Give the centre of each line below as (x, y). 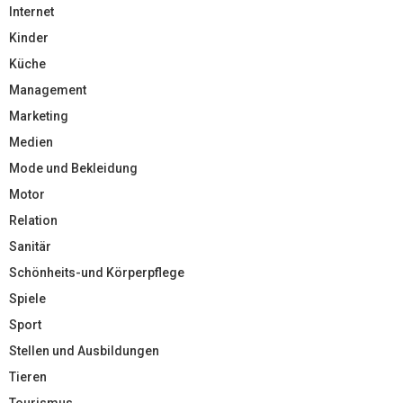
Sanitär (30, 247)
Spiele (27, 299)
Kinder (29, 38)
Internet (31, 12)
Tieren (28, 377)
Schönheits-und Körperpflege (97, 273)
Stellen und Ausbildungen (84, 351)
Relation (33, 221)
